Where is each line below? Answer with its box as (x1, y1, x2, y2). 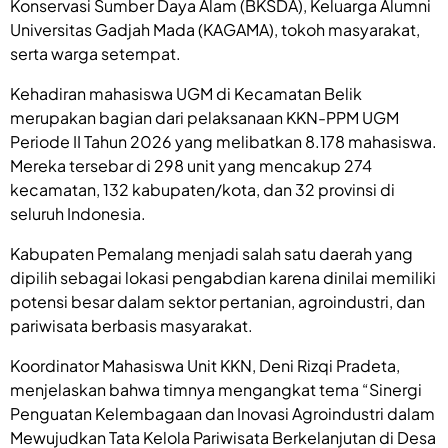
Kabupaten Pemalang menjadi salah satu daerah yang (10, 243, 413, 265)
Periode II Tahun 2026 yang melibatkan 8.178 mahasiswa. (10, 131, 437, 153)
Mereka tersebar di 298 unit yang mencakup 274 (10, 155, 372, 177)
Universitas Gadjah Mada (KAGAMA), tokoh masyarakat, (10, 19, 420, 41)
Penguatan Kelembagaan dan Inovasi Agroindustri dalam (10, 403, 435, 425)
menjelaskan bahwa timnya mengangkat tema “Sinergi (10, 379, 422, 401)
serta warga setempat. (10, 43, 181, 65)
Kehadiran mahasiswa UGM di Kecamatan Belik (10, 83, 362, 105)
